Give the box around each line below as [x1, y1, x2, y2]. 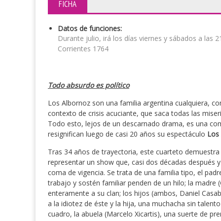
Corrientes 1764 [58, 44, 109, 53]
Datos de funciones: [58, 24, 122, 33]
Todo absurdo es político [48, 80, 129, 90]
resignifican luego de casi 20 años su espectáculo [48, 129, 207, 139]
